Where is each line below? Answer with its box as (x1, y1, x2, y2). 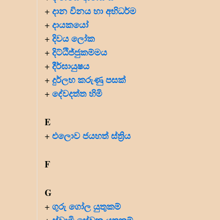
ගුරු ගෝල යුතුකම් (52, 199, 121, 213)
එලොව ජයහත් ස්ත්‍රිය (52, 129, 131, 142)
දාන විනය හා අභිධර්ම (52, 4, 136, 17)
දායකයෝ (52, 18, 88, 31)
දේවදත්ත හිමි (52, 86, 102, 100)
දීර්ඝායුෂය (52, 59, 89, 72)
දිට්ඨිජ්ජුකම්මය (52, 45, 107, 58)
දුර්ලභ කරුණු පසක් (52, 73, 126, 86)
